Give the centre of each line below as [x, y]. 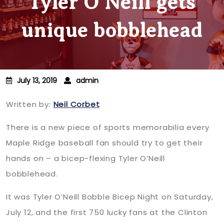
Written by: [30, 104]
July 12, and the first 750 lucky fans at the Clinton [107, 212]
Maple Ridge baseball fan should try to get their [104, 143]
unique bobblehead [112, 30]
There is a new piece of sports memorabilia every [108, 127]
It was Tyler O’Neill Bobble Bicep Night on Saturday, [110, 197]
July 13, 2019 [37, 80]
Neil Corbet [76, 104]
